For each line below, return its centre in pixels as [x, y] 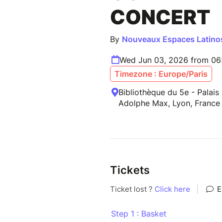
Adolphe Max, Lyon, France [169, 103]
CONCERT [160, 17]
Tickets [130, 170]
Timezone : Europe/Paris [161, 74]
